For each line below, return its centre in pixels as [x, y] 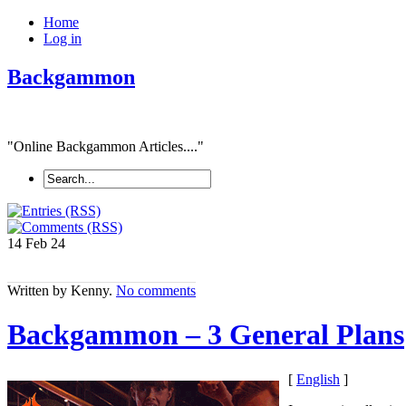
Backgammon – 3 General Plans [206, 335]
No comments [156, 290]
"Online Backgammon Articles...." [106, 146]
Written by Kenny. [62, 290]
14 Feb [29, 243]
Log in [63, 39]
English [318, 379]
